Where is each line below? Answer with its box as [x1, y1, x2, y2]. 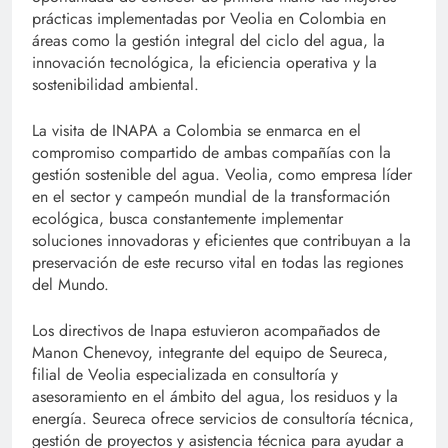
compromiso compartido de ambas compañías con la [32, 141, 391, 165]
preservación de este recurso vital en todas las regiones [32, 251, 403, 275]
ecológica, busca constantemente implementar [32, 207, 343, 231]
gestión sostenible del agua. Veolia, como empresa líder [32, 163, 412, 187]
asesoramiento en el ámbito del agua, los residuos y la [32, 385, 398, 409]
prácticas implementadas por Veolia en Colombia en [32, 7, 386, 31]
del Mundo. [32, 273, 109, 297]
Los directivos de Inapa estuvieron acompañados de [32, 319, 380, 343]
